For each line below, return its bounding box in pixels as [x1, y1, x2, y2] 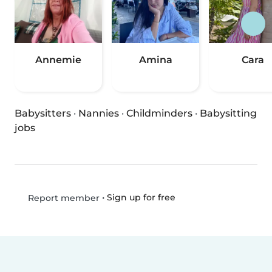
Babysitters [15, 107, 71, 120]
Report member [25, 192, 100, 204]
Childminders [126, 107, 192, 120]
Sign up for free [106, 192, 175, 203]
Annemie [35, 54, 81, 66]
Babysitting [200, 107, 257, 120]
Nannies [78, 107, 119, 120]
